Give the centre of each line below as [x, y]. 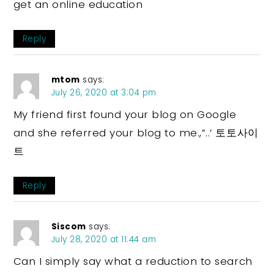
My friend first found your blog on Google [125, 114]
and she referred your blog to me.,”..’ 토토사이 [136, 132]
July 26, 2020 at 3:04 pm [104, 92]
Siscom [68, 226]
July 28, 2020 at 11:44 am [104, 239]
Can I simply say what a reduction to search [133, 261]
